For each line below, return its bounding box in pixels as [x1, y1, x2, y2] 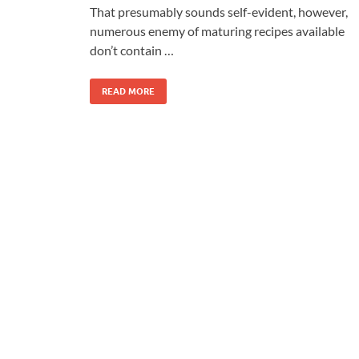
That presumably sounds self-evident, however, [90, 3, 348, 19]
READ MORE [102, 85, 155, 97]
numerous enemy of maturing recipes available [90, 22, 345, 38]
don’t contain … [90, 42, 174, 58]
